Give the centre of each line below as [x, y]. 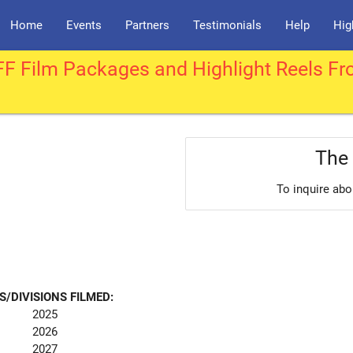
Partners [147, 25]
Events [84, 25]
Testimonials [227, 25]
